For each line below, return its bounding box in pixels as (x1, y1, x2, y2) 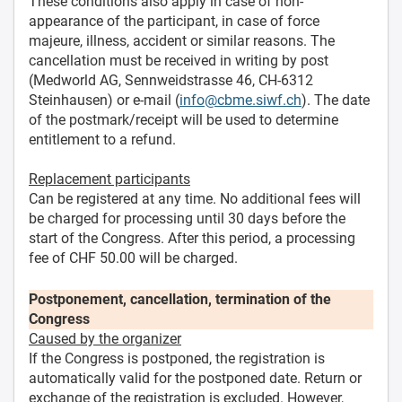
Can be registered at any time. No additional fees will (29, 189, 361, 207)
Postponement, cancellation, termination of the (29, 290, 331, 308)
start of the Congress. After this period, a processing (29, 229, 355, 247)
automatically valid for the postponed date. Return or (29, 369, 362, 387)
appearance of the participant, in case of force (29, 12, 319, 30)
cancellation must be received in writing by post (29, 51, 328, 69)
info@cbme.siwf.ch (179, 91, 301, 109)
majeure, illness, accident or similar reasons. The (29, 31, 335, 49)
